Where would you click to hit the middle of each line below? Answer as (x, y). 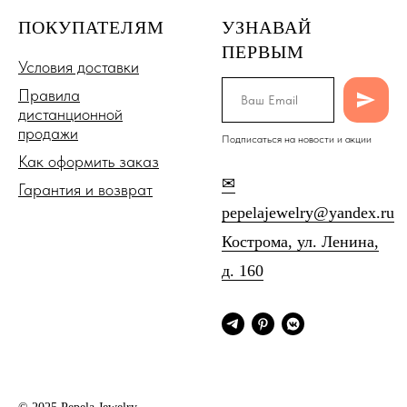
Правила (49, 95)
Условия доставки (79, 67)
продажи (48, 134)
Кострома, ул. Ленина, (300, 242)
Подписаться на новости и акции (297, 139)
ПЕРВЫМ (263, 52)
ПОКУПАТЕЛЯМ (91, 28)
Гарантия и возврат (85, 190)
